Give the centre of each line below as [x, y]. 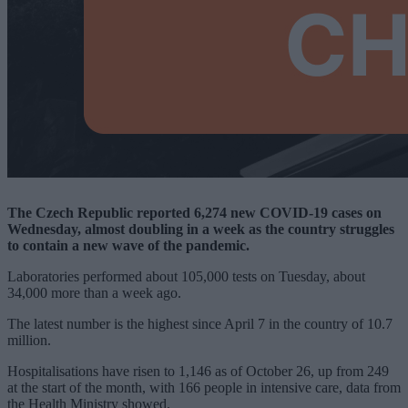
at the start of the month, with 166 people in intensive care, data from [204, 387]
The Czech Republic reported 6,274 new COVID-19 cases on [194, 212]
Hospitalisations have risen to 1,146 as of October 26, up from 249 [198, 371]
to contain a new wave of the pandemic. [128, 245]
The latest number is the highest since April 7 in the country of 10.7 [200, 323]
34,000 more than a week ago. [94, 292]
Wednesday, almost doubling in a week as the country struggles [201, 229]
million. [29, 340]
